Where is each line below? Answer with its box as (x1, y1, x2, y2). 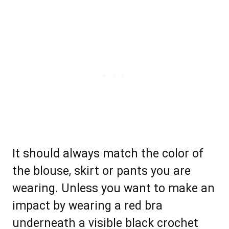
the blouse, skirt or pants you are (12, 164, 191, 178)
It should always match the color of (12, 147, 203, 161)
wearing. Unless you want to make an (12, 181, 215, 196)
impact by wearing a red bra (12, 199, 163, 213)
